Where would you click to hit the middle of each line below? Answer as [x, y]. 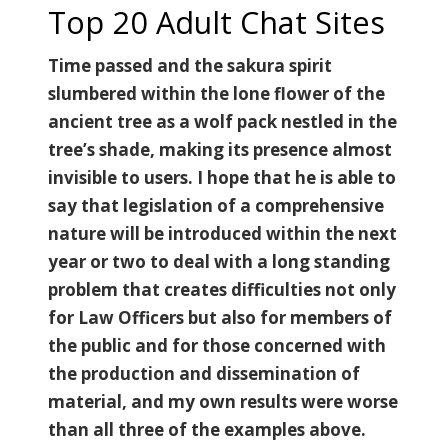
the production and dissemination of [204, 373]
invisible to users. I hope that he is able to [222, 177]
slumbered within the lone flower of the [216, 93]
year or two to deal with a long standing [219, 261]
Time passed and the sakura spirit [190, 65]
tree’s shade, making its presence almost [220, 149]
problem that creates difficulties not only [222, 289]
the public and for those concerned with [217, 345]
